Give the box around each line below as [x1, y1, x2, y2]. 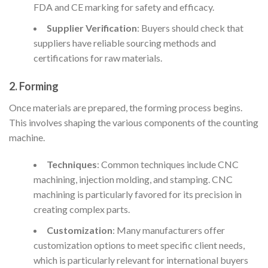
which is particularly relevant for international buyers [33, 254, 248, 266]
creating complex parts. [33, 203, 130, 215]
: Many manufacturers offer [112, 224, 225, 236]
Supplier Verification [46, 22, 137, 33]
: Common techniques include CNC [96, 159, 239, 170]
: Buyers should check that [136, 22, 243, 33]
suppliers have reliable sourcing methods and [33, 36, 216, 48]
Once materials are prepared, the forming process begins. [9, 101, 242, 113]
